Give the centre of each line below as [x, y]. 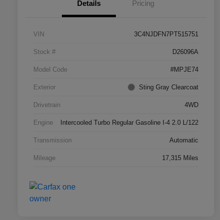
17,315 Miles [180, 158]
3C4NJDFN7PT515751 [166, 34]
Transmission [53, 140]
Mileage [44, 158]
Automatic [184, 140]
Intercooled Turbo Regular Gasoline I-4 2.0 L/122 [129, 123]
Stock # [44, 52]
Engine [43, 123]
